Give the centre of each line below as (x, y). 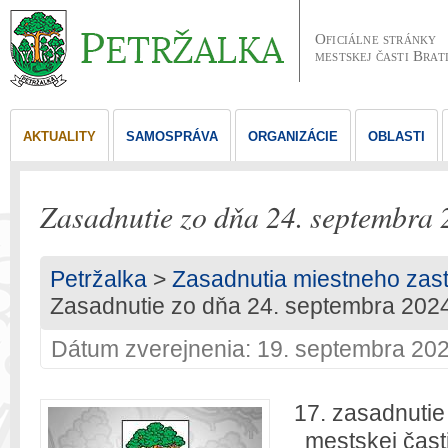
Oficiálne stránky (376, 39)
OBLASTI (396, 136)
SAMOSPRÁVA (172, 136)
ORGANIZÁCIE (293, 136)
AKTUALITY (59, 136)
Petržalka (98, 279)
